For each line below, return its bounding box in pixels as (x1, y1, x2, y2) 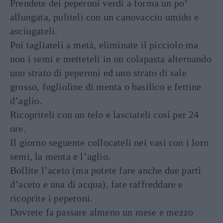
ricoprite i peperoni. (10, 192, 93, 204)
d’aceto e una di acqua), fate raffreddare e (10, 178, 183, 190)
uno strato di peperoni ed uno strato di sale (10, 67, 187, 78)
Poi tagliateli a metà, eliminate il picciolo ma (10, 39, 199, 50)
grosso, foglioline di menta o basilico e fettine (10, 81, 202, 92)
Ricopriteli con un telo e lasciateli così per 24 (10, 109, 199, 120)
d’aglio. (10, 95, 42, 106)
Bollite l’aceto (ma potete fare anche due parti (10, 164, 202, 176)
